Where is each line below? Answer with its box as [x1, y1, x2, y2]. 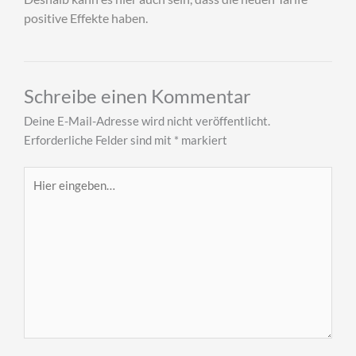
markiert [179, 133, 227, 147]
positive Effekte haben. [24, 10, 148, 25]
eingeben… [23, 188, 79, 202]
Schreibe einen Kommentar [24, 84, 251, 107]
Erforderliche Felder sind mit [24, 133, 174, 147]
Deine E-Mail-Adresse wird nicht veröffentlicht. [24, 114, 270, 128]
